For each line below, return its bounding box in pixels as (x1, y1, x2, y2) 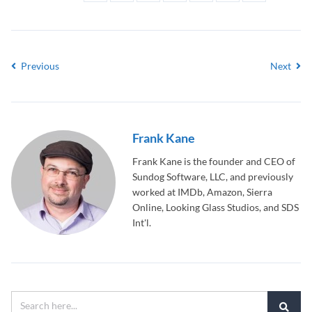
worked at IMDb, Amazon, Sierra (132, 186, 272, 198)
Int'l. (132, 217, 151, 228)
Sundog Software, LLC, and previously (132, 171, 293, 182)
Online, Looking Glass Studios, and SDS (132, 201, 299, 213)
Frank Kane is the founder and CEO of (132, 155, 295, 167)
